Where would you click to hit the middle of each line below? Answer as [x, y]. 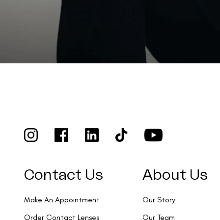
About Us [175, 175]
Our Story [159, 200]
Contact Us [64, 175]
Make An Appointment [62, 200]
